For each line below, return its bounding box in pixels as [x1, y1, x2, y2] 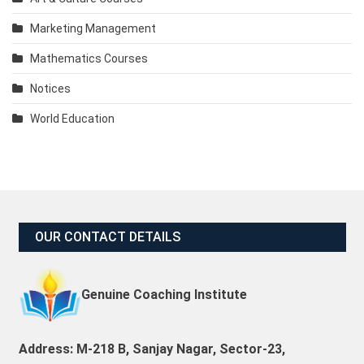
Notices [30, 82, 71, 96]
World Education [30, 112, 115, 126]
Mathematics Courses [30, 52, 148, 66]
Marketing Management [30, 22, 156, 36]
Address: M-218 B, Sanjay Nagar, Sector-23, [18, 341, 285, 357]
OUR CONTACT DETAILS [34, 229, 180, 245]
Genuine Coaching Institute [80, 286, 247, 302]
